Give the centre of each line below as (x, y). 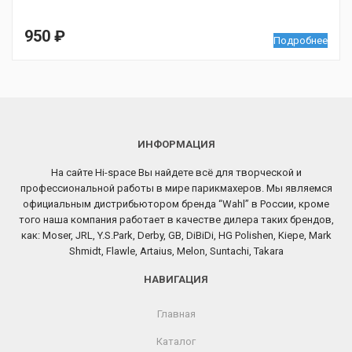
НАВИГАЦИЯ (176, 279)
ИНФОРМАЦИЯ (176, 144)
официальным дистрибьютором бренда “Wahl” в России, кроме (176, 204)
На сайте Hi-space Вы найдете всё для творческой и (176, 172)
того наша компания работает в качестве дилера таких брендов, (176, 220)
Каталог (176, 341)
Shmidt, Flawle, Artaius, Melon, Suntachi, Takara (176, 251)
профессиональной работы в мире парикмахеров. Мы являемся (176, 188)
